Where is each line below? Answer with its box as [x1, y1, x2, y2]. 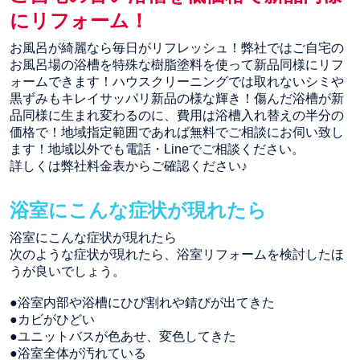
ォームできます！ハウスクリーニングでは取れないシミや [10, 74, 344, 88]
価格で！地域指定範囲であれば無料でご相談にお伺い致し [10, 125, 344, 139]
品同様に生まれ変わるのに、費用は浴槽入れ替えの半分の [10, 108, 344, 122]
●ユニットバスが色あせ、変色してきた [10, 329, 236, 343]
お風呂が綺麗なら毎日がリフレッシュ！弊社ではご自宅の [10, 40, 344, 55]
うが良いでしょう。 [10, 264, 125, 278]
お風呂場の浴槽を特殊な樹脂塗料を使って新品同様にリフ [10, 57, 344, 72]
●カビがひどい [10, 312, 95, 326]
